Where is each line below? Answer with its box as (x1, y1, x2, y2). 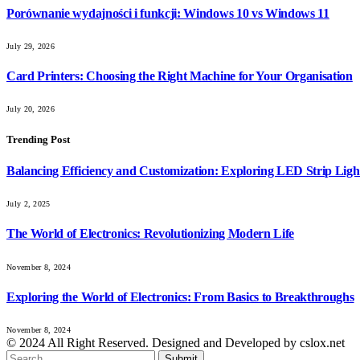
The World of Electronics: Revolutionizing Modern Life (6, 227, 295, 241)
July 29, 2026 (6, 41, 55, 51)
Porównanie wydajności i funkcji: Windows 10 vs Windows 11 (6, 6, 329, 20)
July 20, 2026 (6, 104, 55, 114)
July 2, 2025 (6, 199, 51, 208)
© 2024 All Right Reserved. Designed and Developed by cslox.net (6, 336, 345, 350)
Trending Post (6, 133, 70, 145)
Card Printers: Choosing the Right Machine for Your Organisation (6, 69, 353, 84)
